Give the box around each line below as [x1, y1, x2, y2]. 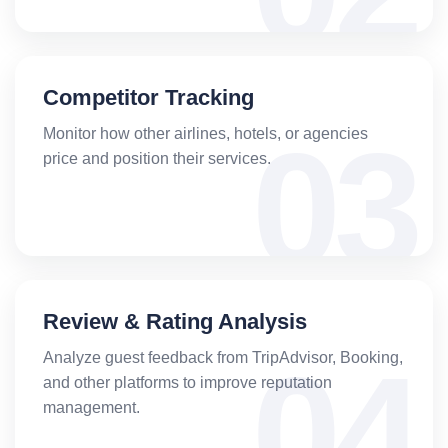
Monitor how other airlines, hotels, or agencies [43, 124, 368, 142]
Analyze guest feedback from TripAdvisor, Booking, [43, 348, 403, 366]
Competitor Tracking [43, 84, 254, 110]
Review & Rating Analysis [43, 308, 307, 334]
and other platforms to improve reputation [43, 373, 332, 391]
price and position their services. [43, 149, 271, 167]
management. [43, 398, 140, 416]
